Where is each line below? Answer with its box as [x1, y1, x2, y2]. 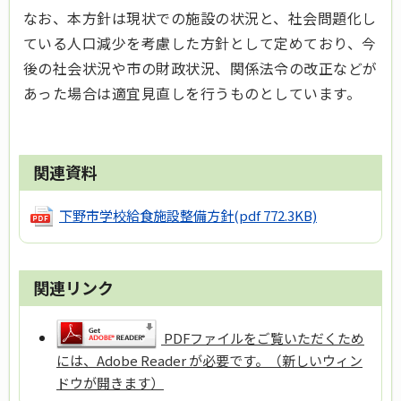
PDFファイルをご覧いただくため [163, 328, 364, 347]
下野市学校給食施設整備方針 [59, 205, 234, 225]
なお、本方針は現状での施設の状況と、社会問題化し [23, 6, 377, 29]
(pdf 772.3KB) [234, 205, 317, 225]
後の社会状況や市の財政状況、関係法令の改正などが [23, 56, 378, 79]
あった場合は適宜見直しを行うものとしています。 [23, 81, 362, 104]
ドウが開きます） [55, 372, 164, 392]
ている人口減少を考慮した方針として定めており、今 [23, 31, 377, 54]
